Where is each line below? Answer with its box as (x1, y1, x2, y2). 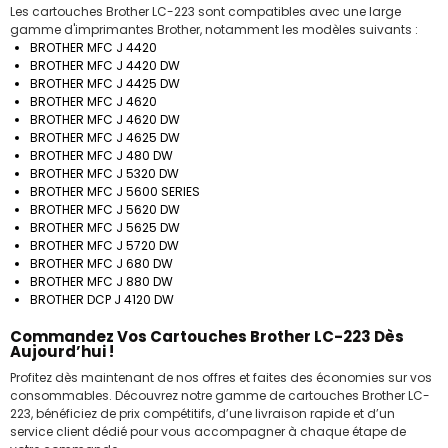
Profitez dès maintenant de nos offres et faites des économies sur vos (10, 368, 432, 386)
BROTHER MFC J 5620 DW (30, 200, 180, 218)
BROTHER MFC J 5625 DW (30, 218, 180, 236)
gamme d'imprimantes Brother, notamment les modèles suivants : (10, 20, 418, 38)
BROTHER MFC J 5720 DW (30, 236, 179, 254)
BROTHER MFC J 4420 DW (30, 56, 180, 74)
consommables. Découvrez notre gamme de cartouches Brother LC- (10, 386, 430, 404)
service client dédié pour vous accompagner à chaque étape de (10, 422, 406, 440)
